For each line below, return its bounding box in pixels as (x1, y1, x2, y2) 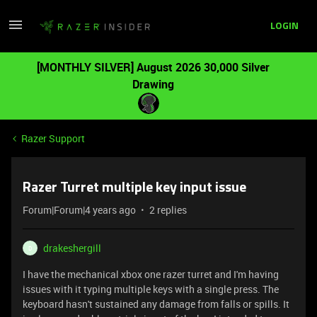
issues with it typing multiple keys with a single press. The (23, 282, 279, 296)
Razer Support (21, 132, 85, 145)
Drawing (132, 76, 174, 92)
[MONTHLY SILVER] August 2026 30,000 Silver (36, 59, 270, 75)
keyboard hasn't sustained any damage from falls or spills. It (23, 297, 289, 311)
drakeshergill (43, 241, 101, 255)
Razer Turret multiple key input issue (23, 181, 246, 195)
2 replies (149, 203, 187, 217)
